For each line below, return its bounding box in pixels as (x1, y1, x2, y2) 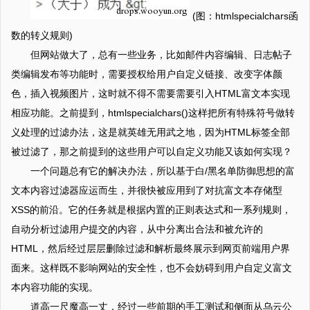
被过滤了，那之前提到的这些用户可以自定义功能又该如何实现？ (11, 146, 292, 157)
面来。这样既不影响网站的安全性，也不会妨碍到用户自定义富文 (11, 262, 292, 273)
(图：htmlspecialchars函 (190, 10, 298, 21)
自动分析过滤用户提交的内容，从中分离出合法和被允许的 (11, 224, 263, 235)
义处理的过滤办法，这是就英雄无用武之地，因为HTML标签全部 (11, 127, 290, 138)
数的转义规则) (11, 30, 73, 41)
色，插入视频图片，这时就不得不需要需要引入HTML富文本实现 (11, 88, 290, 99)
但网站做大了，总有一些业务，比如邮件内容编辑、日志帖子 (30, 49, 292, 60)
